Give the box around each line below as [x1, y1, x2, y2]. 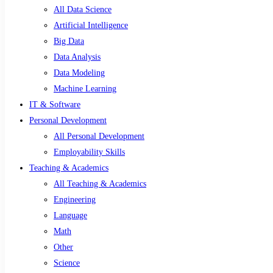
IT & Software [29, 100, 80, 109]
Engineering [54, 195, 96, 204]
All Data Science [54, 5, 112, 14]
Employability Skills [54, 147, 125, 157]
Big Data [54, 37, 84, 46]
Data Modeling [54, 68, 105, 77]
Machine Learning [54, 84, 116, 93]
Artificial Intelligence [54, 21, 128, 30]
